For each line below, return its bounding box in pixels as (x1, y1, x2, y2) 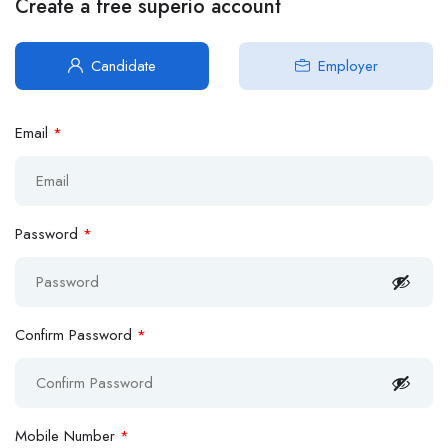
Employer (317, 55, 378, 78)
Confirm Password (15, 324, 137, 347)
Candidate (91, 55, 156, 78)
